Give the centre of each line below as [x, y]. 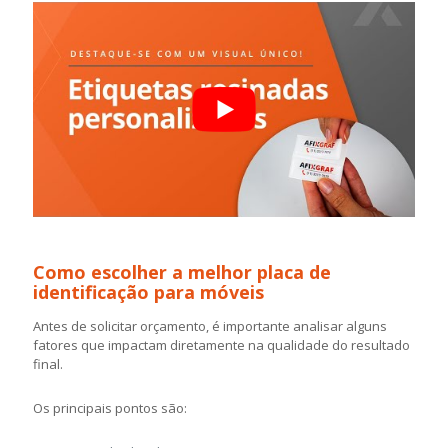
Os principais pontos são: [110, 407]
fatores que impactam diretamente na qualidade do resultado [221, 344]
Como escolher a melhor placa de [182, 271]
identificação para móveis [148, 291]
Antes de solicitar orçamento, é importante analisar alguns [210, 325]
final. [48, 363]
